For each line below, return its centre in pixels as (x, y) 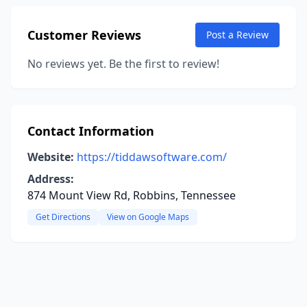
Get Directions (63, 217)
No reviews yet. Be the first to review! (123, 64)
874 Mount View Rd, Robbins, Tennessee (132, 195)
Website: (51, 157)
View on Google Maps (148, 217)
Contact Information (91, 131)
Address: (51, 179)
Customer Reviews (84, 35)
